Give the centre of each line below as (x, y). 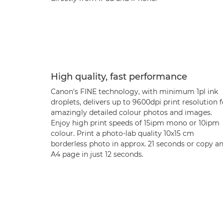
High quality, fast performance (119, 77)
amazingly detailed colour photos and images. (131, 112)
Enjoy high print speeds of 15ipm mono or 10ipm (135, 123)
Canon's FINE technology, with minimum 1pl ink (134, 92)
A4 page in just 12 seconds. (97, 154)
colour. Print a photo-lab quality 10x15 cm (122, 133)
